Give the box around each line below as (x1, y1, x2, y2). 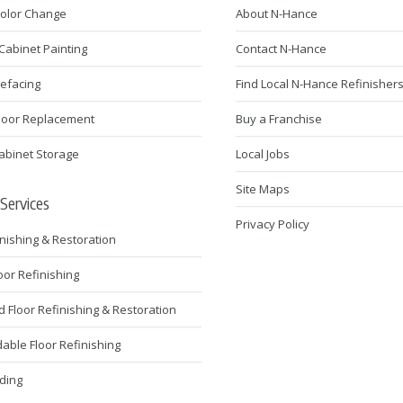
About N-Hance (236, 4, 318, 22)
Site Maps (236, 180, 291, 197)
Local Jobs (236, 145, 291, 162)
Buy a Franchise (236, 110, 323, 127)
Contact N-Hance (236, 40, 327, 57)
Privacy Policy (236, 215, 310, 232)
